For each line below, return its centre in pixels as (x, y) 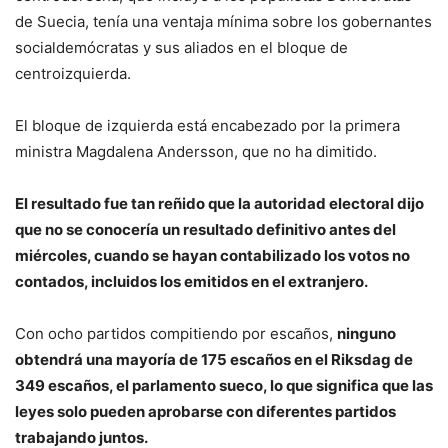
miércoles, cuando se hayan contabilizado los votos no (212, 256)
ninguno (366, 334)
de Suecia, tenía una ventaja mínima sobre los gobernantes (223, 22)
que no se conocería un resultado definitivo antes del (205, 230)
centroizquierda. (73, 74)
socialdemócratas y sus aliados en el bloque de (181, 48)
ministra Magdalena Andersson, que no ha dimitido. (196, 152)
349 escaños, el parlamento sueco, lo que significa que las (224, 386)
